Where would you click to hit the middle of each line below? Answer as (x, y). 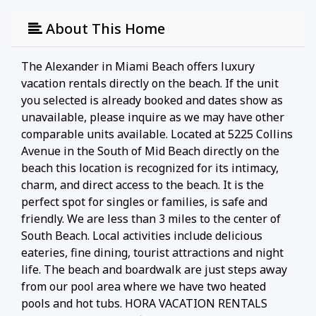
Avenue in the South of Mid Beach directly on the (150, 151)
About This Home (104, 28)
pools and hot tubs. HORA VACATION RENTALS (144, 303)
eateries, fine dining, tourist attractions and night (152, 252)
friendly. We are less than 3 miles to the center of (151, 218)
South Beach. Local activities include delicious (142, 235)
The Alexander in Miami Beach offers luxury (138, 66)
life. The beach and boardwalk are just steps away (154, 269)
